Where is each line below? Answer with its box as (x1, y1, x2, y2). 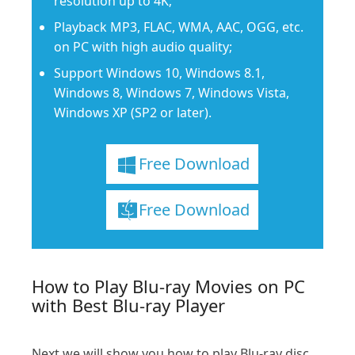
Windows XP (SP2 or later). (54, 104, 212, 122)
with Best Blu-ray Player (32, 293, 225, 318)
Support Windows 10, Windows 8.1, (54, 64, 265, 82)
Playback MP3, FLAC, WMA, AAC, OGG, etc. (54, 18, 303, 36)
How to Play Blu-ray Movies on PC (32, 274, 305, 299)
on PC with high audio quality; (54, 38, 232, 56)
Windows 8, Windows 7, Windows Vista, (54, 84, 289, 102)
